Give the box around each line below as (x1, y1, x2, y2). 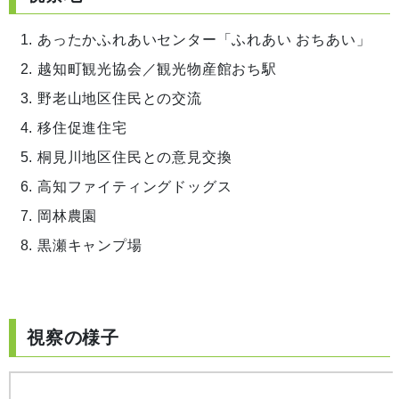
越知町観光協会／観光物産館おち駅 (37, 61, 277, 77)
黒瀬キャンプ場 (37, 237, 142, 253)
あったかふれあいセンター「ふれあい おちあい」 (37, 31, 371, 47)
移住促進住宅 (37, 119, 127, 135)
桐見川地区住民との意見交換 (37, 149, 232, 165)
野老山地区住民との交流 (37, 90, 202, 106)
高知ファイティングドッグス (37, 178, 232, 194)
